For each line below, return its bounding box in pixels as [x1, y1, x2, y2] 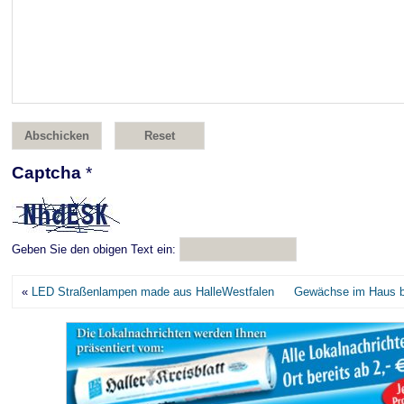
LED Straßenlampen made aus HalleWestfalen [32, 285, 274, 298]
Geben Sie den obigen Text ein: [12, 243, 176, 256]
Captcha [12, 163, 86, 182]
